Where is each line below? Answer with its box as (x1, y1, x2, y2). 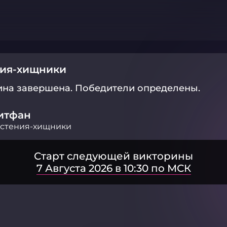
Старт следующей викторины (34, 150, 193, 162)
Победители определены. (75, 83, 200, 94)
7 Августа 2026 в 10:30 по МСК (36, 162, 191, 174)
